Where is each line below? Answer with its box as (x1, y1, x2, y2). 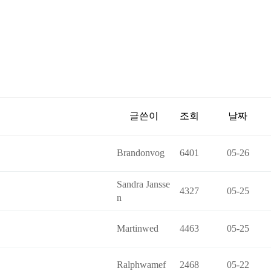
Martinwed (117, 223, 158, 233)
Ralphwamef (117, 260, 166, 270)
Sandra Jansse (117, 179, 170, 189)
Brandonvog (117, 148, 165, 158)
